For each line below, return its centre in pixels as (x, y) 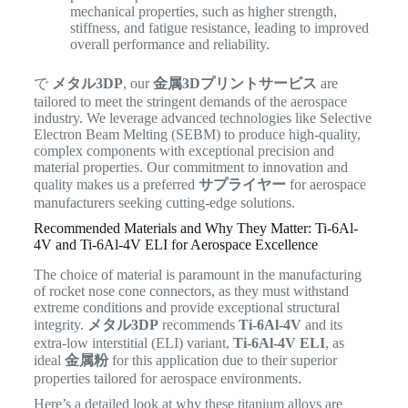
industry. (58, 118)
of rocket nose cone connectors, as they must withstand (191, 291)
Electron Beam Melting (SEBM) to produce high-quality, (197, 135)
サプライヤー (242, 185)
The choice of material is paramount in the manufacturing (197, 275)
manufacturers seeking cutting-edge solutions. (168, 203)
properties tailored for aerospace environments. (167, 379)
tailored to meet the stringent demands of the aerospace (190, 102)
